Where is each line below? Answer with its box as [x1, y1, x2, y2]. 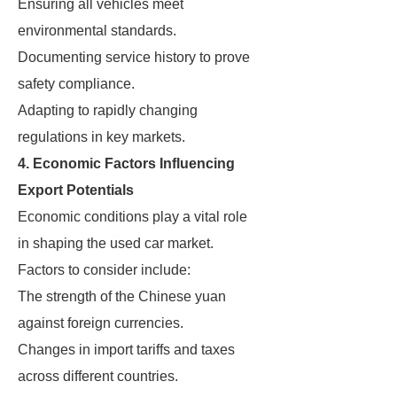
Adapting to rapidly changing [18, 103, 198, 118]
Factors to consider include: [18, 262, 191, 277]
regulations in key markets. [18, 129, 185, 144]
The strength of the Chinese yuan [18, 289, 226, 304]
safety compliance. [18, 76, 135, 91]
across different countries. [18, 369, 178, 384]
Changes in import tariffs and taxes [18, 342, 235, 357]
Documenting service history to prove [18, 50, 250, 65]
